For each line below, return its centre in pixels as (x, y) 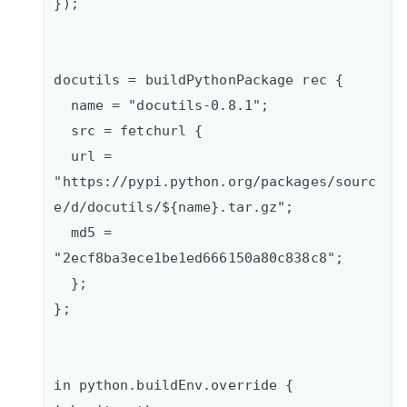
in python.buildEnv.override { (174, 384)
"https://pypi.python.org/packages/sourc (215, 181)
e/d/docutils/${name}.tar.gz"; (174, 206)
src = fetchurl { (62, 130)
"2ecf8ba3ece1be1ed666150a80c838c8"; (199, 257)
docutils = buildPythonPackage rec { (211, 79)
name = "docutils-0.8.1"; (62, 104)
